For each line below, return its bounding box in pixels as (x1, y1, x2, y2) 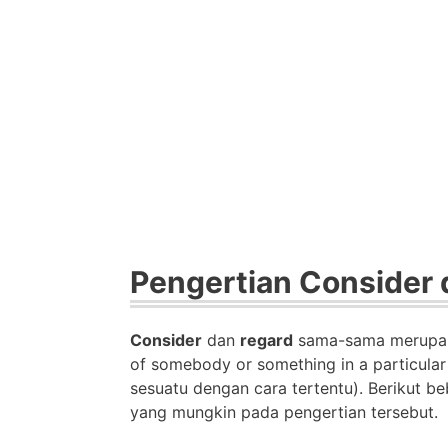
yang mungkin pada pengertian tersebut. (130, 401, 438, 422)
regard (240, 329, 293, 350)
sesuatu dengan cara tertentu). (130, 377, 363, 398)
